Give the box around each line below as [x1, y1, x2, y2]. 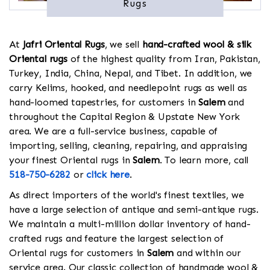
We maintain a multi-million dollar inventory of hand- [9, 218, 251, 230]
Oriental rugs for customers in [9, 247, 148, 259]
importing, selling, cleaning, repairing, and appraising [9, 140, 248, 152]
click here [86, 169, 130, 181]
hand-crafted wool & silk [142, 39, 252, 51]
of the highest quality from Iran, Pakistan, [67, 53, 260, 65]
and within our [174, 247, 241, 259]
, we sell [104, 39, 142, 51]
